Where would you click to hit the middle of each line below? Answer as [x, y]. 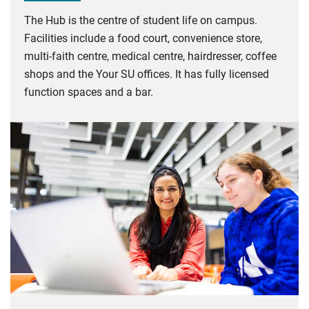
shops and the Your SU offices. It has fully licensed [147, 74]
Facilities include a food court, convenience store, [143, 39]
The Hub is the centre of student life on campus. [141, 21]
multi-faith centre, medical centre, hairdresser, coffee [150, 57]
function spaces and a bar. [89, 92]
